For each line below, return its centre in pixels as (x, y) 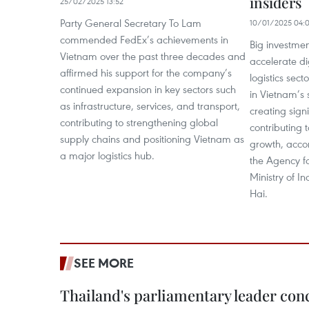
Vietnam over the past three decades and (153, 56)
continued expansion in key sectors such (148, 89)
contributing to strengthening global (139, 122)
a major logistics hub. (107, 155)
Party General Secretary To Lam (131, 23)
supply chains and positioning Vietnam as (152, 139)
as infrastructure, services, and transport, (150, 106)
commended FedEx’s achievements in (144, 39)
